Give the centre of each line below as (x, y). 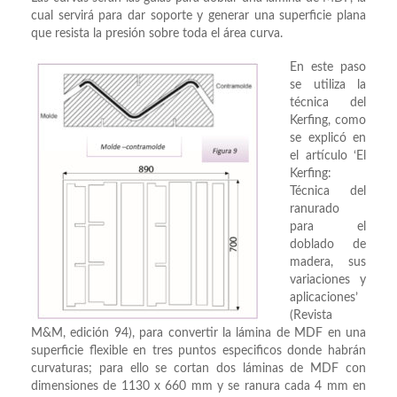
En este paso (328, 68)
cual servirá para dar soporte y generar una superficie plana (198, 16)
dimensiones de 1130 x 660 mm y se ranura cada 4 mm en (198, 387)
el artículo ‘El (328, 156)
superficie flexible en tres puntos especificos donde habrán (198, 351)
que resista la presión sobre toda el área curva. (157, 34)
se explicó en (328, 139)
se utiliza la (328, 86)
